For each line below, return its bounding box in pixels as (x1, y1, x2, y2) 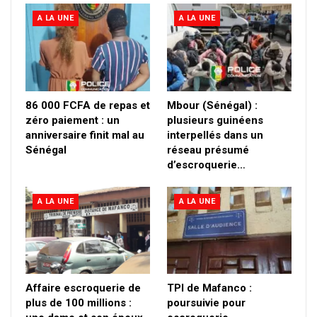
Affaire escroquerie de (25, 281, 141, 294)
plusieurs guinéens (167, 113, 263, 127)
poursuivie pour (167, 296, 246, 309)
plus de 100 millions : (25, 296, 132, 309)
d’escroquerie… (167, 158, 246, 171)
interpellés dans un (167, 128, 263, 142)
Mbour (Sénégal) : (167, 98, 258, 112)
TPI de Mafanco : (167, 281, 252, 294)
